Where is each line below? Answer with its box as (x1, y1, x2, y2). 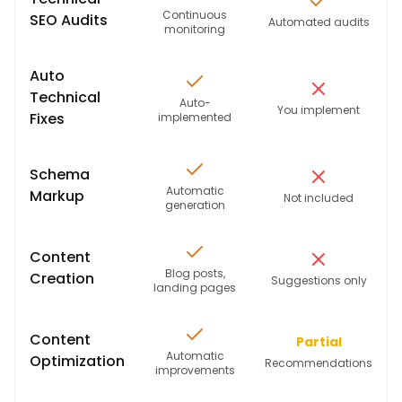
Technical (30, 87, 100, 108)
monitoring (164, 22, 225, 37)
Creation (30, 268, 94, 289)
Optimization (30, 351, 125, 371)
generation (164, 197, 225, 213)
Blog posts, (164, 266, 225, 281)
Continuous (162, 7, 227, 22)
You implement (277, 102, 360, 118)
